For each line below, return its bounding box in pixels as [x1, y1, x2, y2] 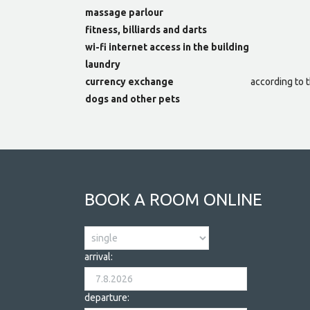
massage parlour [85, 7, 163, 19]
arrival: [84, 251, 113, 263]
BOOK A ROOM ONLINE [84, 190, 262, 210]
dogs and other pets [85, 93, 180, 105]
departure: [84, 292, 129, 304]
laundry [85, 59, 120, 71]
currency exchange [85, 76, 174, 88]
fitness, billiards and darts [85, 24, 207, 36]
